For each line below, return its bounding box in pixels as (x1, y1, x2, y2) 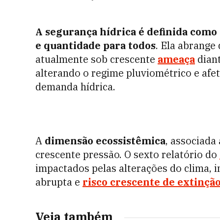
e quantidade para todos (35, 39, 156, 52)
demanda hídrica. (35, 80, 115, 93)
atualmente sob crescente (35, 53, 158, 66)
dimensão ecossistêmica (45, 134, 165, 147)
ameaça (158, 53, 195, 66)
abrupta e (35, 175, 82, 189)
